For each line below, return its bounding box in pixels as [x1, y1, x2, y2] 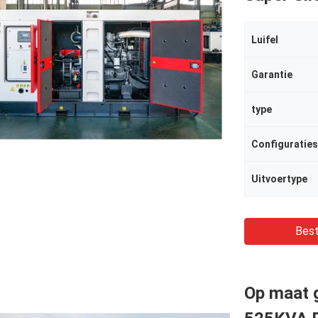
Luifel [251, 34, 278, 45]
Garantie [251, 69, 292, 80]
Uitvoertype [251, 173, 307, 185]
